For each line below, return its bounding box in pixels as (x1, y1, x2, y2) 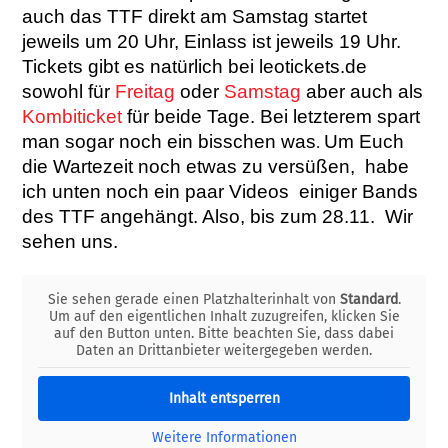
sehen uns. (22, 230, 124, 252)
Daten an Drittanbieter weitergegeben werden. (76, 341, 372, 359)
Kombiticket (22, 105, 123, 127)
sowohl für (22, 80, 116, 102)
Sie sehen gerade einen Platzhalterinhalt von (47, 290, 340, 308)
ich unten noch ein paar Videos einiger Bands (22, 180, 419, 202)
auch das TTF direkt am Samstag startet (22, 5, 368, 27)
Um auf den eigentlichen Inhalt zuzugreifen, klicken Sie (48, 307, 400, 325)
